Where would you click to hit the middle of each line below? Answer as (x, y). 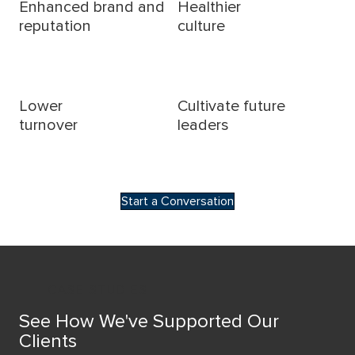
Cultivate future (231, 107)
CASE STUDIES (98, 290)
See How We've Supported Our (149, 321)
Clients (48, 341)
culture (201, 27)
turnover (48, 126)
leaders (203, 126)
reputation (55, 27)
